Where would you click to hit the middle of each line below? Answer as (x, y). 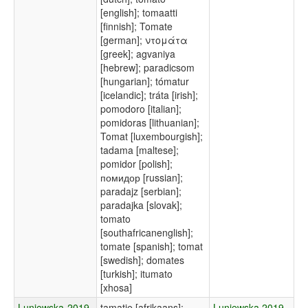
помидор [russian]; (142, 178)
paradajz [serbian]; (141, 191)
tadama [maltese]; (140, 150)
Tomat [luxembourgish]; (152, 136)
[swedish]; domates (142, 260)
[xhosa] (116, 288)
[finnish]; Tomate (136, 26)
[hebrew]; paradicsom (147, 68)
